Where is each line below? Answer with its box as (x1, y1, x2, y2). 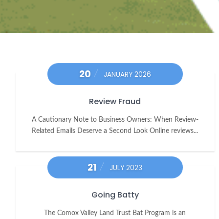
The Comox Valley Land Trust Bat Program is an (44, 209, 186, 217)
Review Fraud (89, 96, 141, 108)
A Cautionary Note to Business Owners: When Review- (31, 116, 198, 124)
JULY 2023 (109, 163, 143, 173)
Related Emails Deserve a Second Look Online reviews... (32, 127, 198, 135)
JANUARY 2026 (103, 70, 151, 80)
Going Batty (91, 189, 139, 201)
